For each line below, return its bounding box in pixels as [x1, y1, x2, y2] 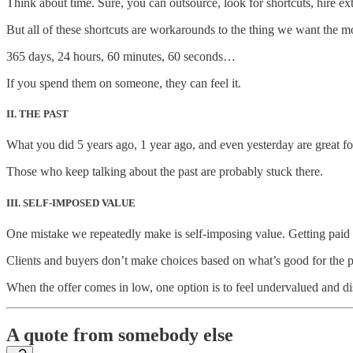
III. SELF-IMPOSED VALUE [6, 196, 136, 209]
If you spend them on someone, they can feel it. [6, 76, 241, 91]
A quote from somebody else [6, 324, 233, 345]
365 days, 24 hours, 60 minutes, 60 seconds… [6, 50, 236, 64]
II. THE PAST [6, 108, 69, 121]
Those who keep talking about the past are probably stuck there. [6, 165, 323, 179]
